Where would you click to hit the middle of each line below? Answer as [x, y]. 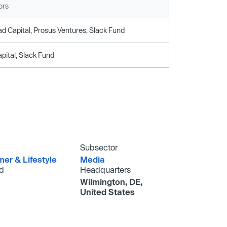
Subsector [99, 147]
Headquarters [106, 169]
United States [108, 192]
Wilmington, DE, [111, 181]
